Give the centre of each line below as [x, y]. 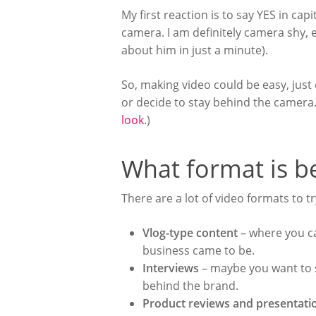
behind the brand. [190, 286]
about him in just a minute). [195, 50]
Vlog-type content [190, 233]
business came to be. [199, 250]
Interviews [171, 268]
